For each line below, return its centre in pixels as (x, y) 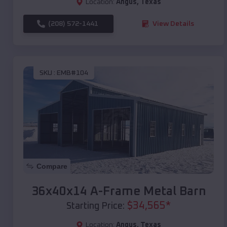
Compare (52, 166)
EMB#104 (72, 73)
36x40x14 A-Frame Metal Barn (119, 191)
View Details (173, 24)
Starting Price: (96, 206)
